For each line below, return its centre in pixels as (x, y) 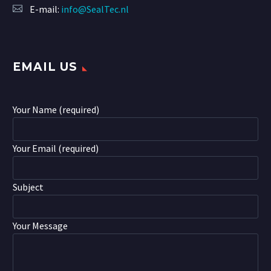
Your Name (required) (56, 110)
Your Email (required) (56, 149)
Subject (28, 187)
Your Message (40, 226)
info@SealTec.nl (95, 9)
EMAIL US (45, 67)
